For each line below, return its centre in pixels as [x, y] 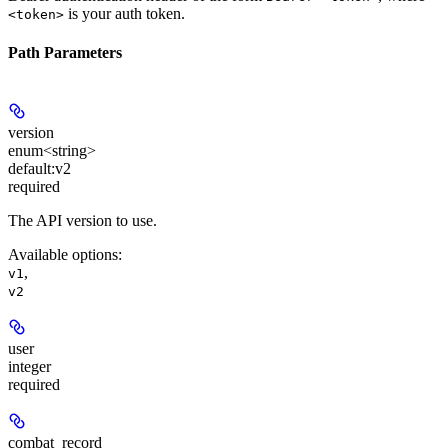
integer [29, 366]
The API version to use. [82, 220]
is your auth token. [124, 13]
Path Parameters [65, 53]
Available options [63, 254]
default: [31, 168]
